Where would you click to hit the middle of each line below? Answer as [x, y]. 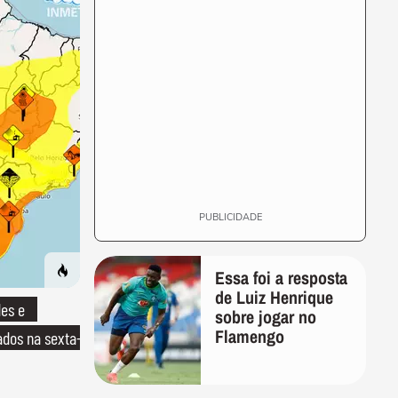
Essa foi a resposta [281, 278]
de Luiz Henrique [274, 297]
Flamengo [250, 336]
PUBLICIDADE [230, 217]
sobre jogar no [266, 317]
